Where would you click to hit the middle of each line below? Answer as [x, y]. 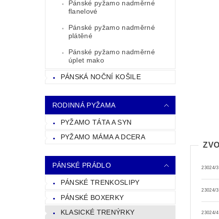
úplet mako [86, 60]
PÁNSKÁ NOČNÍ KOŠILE [100, 77]
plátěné [80, 36]
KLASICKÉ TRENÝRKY [98, 212]
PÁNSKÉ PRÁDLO [81, 165]
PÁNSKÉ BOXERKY [92, 197]
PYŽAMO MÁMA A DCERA [103, 137]
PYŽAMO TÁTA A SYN [96, 122]
